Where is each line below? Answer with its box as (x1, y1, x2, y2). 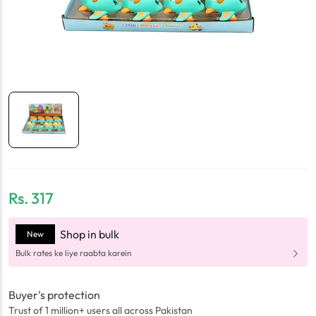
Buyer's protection (8, 288, 100, 303)
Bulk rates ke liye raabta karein (16, 248, 132, 259)
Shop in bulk (60, 227, 119, 242)
